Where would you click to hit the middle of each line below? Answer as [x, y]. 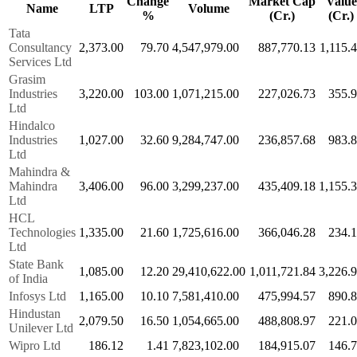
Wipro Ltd [35, 345]
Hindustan [35, 313]
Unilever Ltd [41, 328]
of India [28, 278]
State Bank [36, 264]
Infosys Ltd [37, 296]
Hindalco [32, 125]
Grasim [27, 79]
